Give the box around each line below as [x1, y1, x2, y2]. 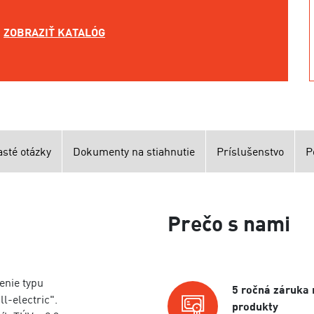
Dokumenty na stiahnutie [73, 144, 195, 158]
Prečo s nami [167, 210, 290, 236]
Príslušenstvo [217, 144, 284, 158]
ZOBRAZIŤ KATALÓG [4, 25, 106, 39]
